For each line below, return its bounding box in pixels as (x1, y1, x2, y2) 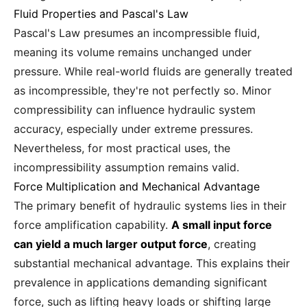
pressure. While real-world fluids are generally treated (14, 64, 293, 78)
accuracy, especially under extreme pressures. (14, 122, 253, 136)
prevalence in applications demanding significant (14, 275, 267, 289)
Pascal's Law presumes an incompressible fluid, (14, 26, 260, 40)
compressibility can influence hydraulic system (14, 103, 256, 116)
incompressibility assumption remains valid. (14, 160, 239, 174)
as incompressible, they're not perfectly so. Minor (14, 84, 271, 97)
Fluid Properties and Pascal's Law (14, 7, 188, 21)
